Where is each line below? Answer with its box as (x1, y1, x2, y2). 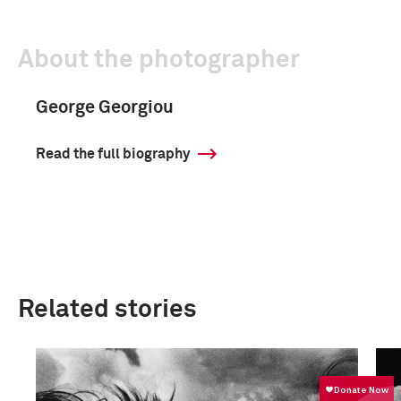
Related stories (18, 297, 197, 322)
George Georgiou (36, 98, 174, 116)
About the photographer (18, 47, 300, 73)
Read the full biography (36, 147, 190, 161)
